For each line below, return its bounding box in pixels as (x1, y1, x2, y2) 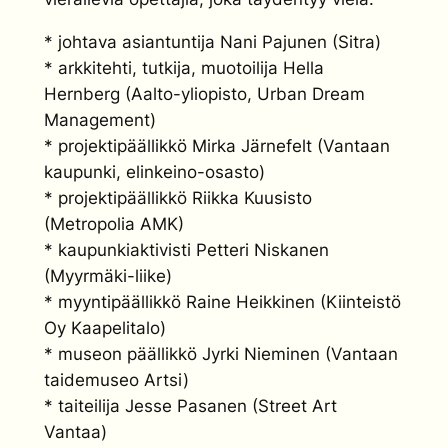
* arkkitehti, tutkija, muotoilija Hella (44, 57, 324, 78)
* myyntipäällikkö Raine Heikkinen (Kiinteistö (44, 291, 401, 312)
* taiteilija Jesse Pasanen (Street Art (44, 395, 337, 416)
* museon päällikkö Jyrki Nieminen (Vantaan (44, 343, 398, 364)
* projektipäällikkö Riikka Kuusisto (44, 187, 312, 208)
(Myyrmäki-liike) (44, 265, 172, 286)
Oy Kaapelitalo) (44, 317, 166, 338)
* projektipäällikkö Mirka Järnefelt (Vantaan (44, 135, 390, 156)
